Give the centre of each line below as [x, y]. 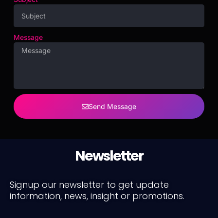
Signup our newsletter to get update [89, 185]
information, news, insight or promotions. [97, 196]
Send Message [112, 106]
